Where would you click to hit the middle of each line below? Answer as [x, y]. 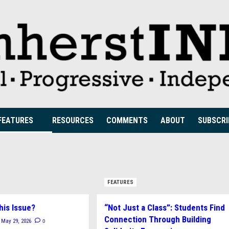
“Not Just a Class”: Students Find [164, 208]
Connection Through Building [157, 219]
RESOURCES [73, 120]
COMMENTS [127, 120]
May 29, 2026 [16, 221]
